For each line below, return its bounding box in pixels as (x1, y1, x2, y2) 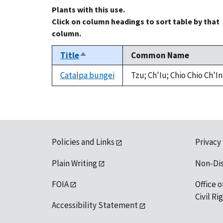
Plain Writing (52, 157, 97, 169)
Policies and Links (52, 136, 114, 148)
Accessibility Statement (52, 200, 138, 211)
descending (79, 61, 123, 73)
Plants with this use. (52, 4, 125, 15)
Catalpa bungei (60, 70, 114, 81)
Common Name (131, 50, 189, 61)
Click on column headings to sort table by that (52, 16, 220, 27)
